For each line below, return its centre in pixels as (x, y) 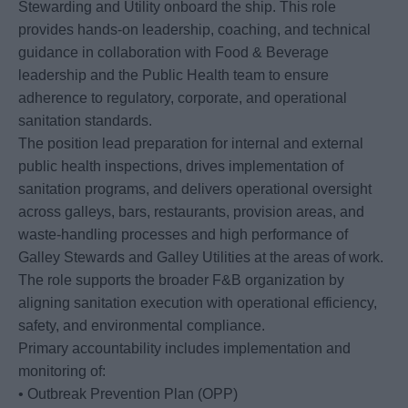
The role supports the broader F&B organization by (181, 280)
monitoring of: (62, 372)
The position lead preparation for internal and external (191, 144)
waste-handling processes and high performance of (183, 235)
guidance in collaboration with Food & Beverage (173, 53)
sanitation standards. (85, 121)
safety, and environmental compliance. (142, 326)
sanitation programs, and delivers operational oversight (195, 189)
